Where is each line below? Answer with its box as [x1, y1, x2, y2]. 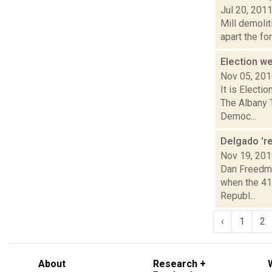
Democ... [220, 110, 256, 122]
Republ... [220, 189, 256, 202]
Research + [153, 257, 206, 270]
